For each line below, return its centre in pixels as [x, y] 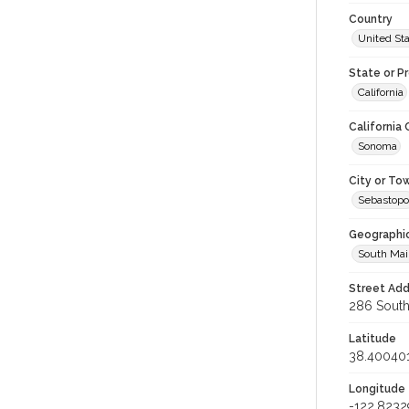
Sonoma [378, 146]
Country [371, 19]
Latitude [372, 339]
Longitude [377, 389]
